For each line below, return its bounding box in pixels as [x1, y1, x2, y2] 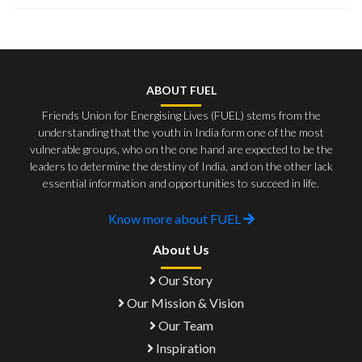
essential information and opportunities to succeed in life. [43, 176, 319, 190]
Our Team [155, 318, 213, 333]
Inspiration [153, 340, 216, 356]
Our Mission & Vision [124, 295, 244, 310]
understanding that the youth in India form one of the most [38, 125, 324, 139]
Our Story [156, 272, 213, 288]
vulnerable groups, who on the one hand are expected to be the [29, 142, 333, 156]
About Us [153, 242, 209, 257]
